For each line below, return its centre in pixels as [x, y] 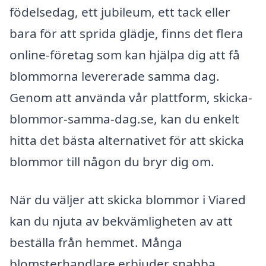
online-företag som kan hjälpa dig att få [125, 55]
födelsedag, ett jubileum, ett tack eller [120, 12]
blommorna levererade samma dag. [115, 76]
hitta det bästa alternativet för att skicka [127, 140]
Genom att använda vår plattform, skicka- [131, 98]
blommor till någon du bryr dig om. [112, 162]
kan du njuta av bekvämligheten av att [121, 221]
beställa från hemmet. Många [96, 242]
